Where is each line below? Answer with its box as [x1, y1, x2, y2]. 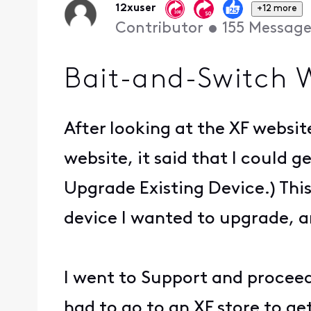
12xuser [115, 3, 156, 15]
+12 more [257, 3, 298, 13]
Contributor [115, 21, 203, 37]
